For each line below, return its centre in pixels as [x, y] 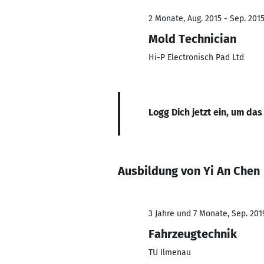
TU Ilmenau [170, 253]
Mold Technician [192, 39]
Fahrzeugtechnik [193, 234]
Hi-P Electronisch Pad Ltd [196, 57]
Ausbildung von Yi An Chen [189, 171]
